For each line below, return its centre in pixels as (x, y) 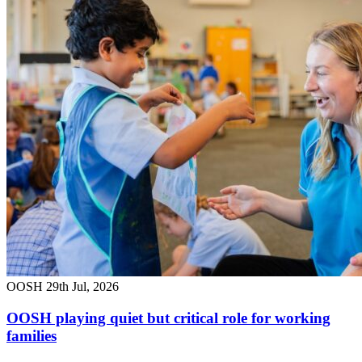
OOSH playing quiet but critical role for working (168, 318)
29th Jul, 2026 (82, 287)
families (32, 336)
